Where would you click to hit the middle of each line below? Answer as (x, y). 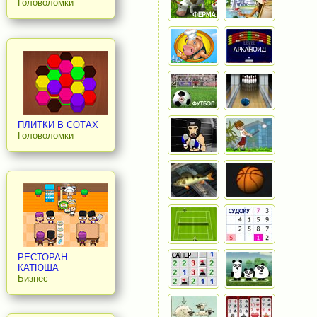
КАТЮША (38, 267)
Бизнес (33, 278)
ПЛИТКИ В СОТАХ (58, 125)
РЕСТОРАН (42, 257)
